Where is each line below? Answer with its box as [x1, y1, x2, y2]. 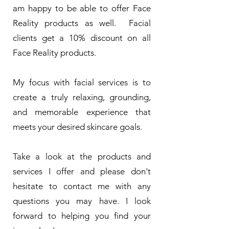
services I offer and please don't [13, 166, 151, 176]
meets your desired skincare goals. [13, 121, 142, 132]
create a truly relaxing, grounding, [13, 91, 151, 102]
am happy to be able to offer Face [13, 3, 151, 13]
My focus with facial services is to [13, 77, 151, 87]
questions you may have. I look [13, 195, 151, 206]
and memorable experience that [13, 106, 151, 117]
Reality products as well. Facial [13, 17, 151, 28]
